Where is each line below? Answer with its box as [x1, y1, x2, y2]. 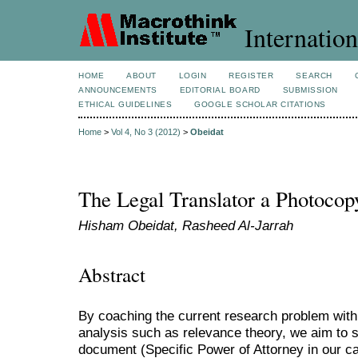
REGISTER [229, 71, 274, 80]
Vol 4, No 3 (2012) [111, 127, 181, 137]
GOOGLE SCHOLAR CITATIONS [194, 100, 326, 109]
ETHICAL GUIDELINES [78, 100, 173, 109]
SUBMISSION [282, 86, 338, 94]
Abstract [78, 261, 145, 288]
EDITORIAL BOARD [179, 86, 261, 94]
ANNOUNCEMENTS [78, 86, 157, 94]
